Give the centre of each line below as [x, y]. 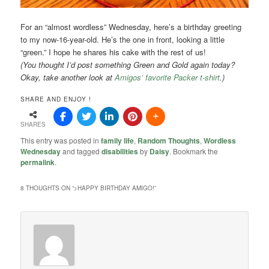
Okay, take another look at [68, 77]
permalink [38, 162]
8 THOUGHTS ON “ [47, 188]
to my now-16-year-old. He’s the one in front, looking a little [123, 40]
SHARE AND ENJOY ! [56, 99]
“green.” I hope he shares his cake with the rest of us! [113, 52]
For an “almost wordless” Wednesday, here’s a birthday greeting [131, 27]
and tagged [81, 151]
